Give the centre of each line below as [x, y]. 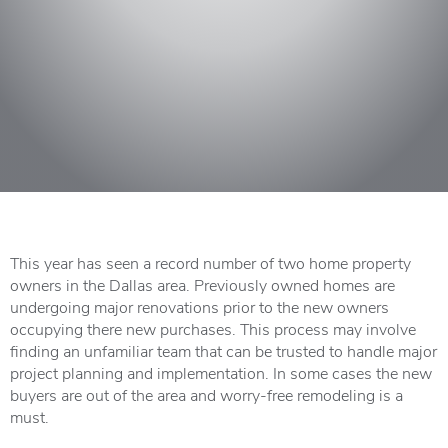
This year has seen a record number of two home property [210, 262]
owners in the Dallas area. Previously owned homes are [202, 284]
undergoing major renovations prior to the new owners [199, 306]
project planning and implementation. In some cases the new [221, 372]
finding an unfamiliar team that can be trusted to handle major [223, 350]
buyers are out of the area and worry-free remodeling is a [206, 394]
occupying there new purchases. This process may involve [213, 328]
